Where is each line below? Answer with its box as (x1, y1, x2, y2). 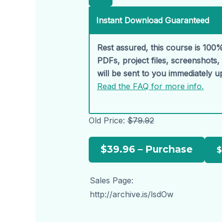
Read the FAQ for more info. (97, 81, 204, 92)
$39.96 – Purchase (100, 143, 193, 156)
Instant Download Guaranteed (96, 15, 209, 26)
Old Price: (88, 115, 127, 126)
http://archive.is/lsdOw (89, 189, 173, 200)
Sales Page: (89, 175, 133, 186)
